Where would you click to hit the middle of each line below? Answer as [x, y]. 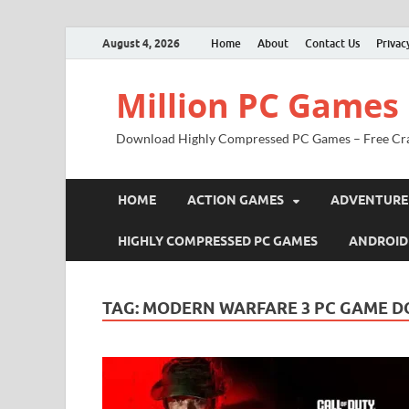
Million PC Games [257, 105]
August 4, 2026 [141, 43]
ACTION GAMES [236, 199]
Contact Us [332, 43]
